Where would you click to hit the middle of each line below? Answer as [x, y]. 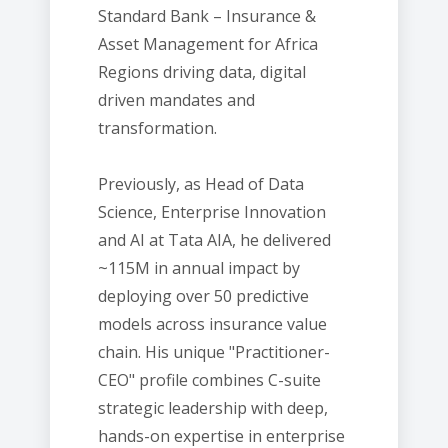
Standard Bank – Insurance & [207, 16]
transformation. [157, 128]
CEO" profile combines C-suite [209, 380]
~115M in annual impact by [199, 268]
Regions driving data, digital [202, 72]
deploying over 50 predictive [203, 296]
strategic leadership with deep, [213, 408]
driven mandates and [176, 100]
